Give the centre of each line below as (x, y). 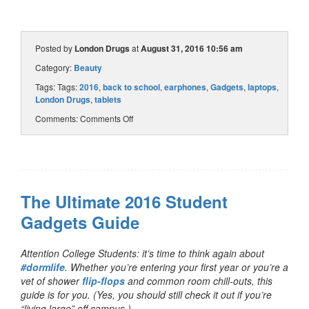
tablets (108, 100)
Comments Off (107, 119)
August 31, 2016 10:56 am (192, 49)
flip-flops (103, 281)
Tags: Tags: (57, 87)
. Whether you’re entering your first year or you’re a (177, 267)
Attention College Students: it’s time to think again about (142, 253)
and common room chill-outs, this (199, 281)
